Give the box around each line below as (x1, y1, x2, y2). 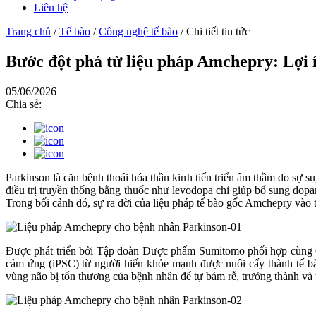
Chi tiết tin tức (186, 25, 250, 37)
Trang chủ (6, 25, 51, 37)
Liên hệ (34, 1, 68, 13)
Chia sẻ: (6, 97, 42, 110)
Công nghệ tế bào (99, 25, 178, 37)
